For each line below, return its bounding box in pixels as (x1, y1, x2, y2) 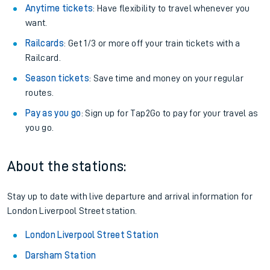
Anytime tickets (25, 4, 93, 13)
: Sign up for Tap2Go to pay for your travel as (81, 108, 259, 118)
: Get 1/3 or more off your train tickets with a (64, 39, 240, 48)
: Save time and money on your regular (89, 74, 243, 83)
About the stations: (7, 159, 127, 174)
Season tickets (25, 74, 89, 83)
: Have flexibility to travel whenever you (93, 4, 250, 13)
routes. (25, 88, 54, 98)
